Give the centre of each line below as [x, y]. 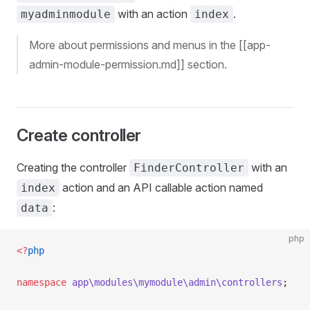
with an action [153, 14]
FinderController [189, 168]
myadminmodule [66, 14]
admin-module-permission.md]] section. [128, 64]
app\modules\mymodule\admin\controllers [174, 282]
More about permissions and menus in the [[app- [150, 45]
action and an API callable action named [161, 188]
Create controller [79, 135]
